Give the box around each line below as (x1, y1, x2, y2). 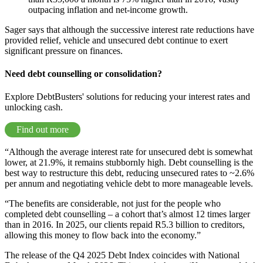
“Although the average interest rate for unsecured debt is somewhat (5, 147, 252, 157)
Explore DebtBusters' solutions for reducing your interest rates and (5, 92, 250, 102)
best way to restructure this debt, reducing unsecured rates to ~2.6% (5, 168, 254, 178)
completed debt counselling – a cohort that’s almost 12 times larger (5, 209, 250, 220)
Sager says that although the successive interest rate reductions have (5, 24, 254, 35)
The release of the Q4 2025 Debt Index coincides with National (5, 250, 240, 261)
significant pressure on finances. (5, 45, 123, 56)
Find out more (16, 124, 69, 135)
